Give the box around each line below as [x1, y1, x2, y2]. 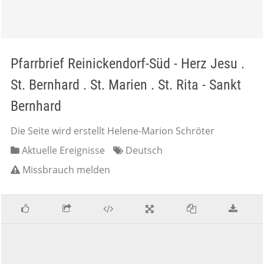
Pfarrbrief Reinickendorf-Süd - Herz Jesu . [11, 55, 245, 72]
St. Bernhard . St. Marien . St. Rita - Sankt [11, 77, 241, 93]
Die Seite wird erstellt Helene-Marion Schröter [11, 124, 214, 137]
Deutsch [123, 144, 163, 157]
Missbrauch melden [22, 163, 110, 176]
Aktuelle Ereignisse [19, 144, 105, 157]
